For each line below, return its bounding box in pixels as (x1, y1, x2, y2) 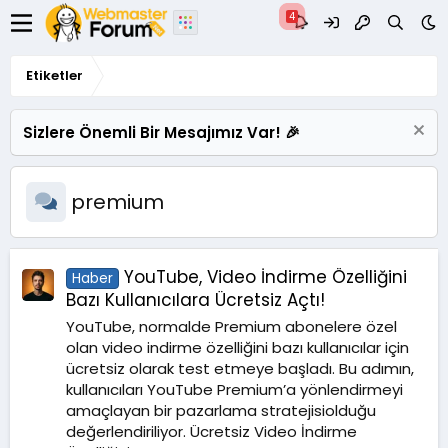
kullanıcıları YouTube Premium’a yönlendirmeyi (66, 379, 403, 401)
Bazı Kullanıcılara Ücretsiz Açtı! (66, 288, 325, 313)
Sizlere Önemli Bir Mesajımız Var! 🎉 (23, 122, 300, 143)
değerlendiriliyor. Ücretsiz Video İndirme (66, 421, 357, 443)
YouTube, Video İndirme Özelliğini (123, 265, 407, 290)
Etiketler (26, 66, 83, 85)
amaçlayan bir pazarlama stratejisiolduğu (66, 400, 376, 422)
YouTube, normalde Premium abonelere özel (66, 316, 397, 338)
